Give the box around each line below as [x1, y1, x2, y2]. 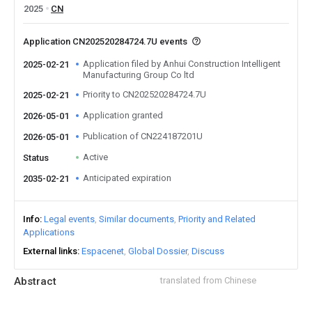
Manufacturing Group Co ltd [83, 70, 194, 80]
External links [23, 246, 77, 256]
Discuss [192, 246, 224, 256]
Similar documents [99, 214, 174, 224]
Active [83, 152, 108, 162]
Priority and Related [178, 214, 256, 224]
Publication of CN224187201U [83, 131, 203, 141]
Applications [23, 227, 75, 237]
